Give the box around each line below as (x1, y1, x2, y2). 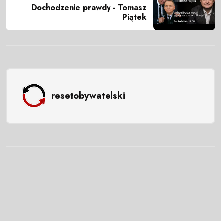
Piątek (122, 11, 146, 23)
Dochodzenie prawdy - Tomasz (31, 2, 146, 14)
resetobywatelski (51, 89, 125, 102)
